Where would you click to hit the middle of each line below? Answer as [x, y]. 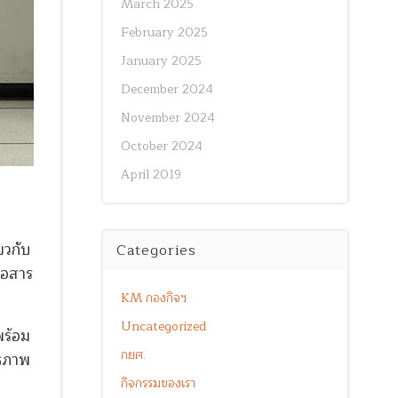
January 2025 [161, 61]
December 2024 [167, 89]
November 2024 [167, 118]
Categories [156, 251]
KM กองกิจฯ [153, 298]
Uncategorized [163, 326]
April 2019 [151, 175]
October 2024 [161, 146]
